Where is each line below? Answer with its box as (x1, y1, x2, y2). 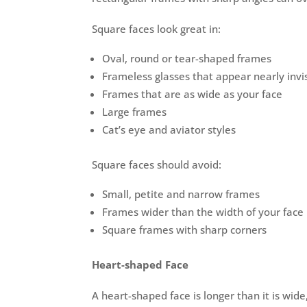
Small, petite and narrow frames (102, 186, 260, 201)
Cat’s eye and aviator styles (102, 122, 236, 136)
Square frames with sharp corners (102, 222, 267, 236)
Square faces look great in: (92, 21, 221, 36)
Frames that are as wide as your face (102, 86, 283, 101)
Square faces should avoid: (92, 157, 222, 171)
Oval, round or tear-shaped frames (102, 51, 272, 65)
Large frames (102, 104, 167, 119)
